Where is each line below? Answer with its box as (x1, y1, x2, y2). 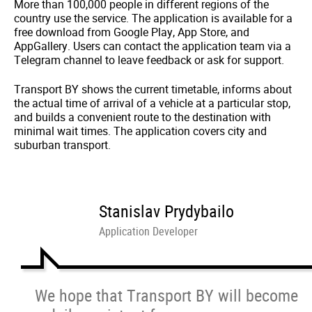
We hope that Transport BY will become (35, 284, 298, 306)
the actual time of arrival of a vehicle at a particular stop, (14, 95, 290, 111)
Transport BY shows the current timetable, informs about (14, 81, 292, 97)
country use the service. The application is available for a (14, 10, 292, 26)
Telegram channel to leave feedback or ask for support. (14, 52, 284, 68)
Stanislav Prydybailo (99, 200, 234, 222)
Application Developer (99, 224, 198, 239)
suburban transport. (14, 137, 111, 153)
